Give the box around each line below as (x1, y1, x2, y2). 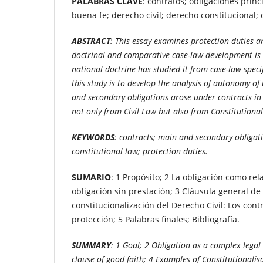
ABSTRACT (72, 35, 110, 46)
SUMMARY (72, 239, 111, 251)
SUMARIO (72, 171, 111, 183)
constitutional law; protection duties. (72, 145, 208, 157)
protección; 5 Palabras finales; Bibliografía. (72, 213, 240, 225)
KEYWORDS (72, 131, 114, 143)
